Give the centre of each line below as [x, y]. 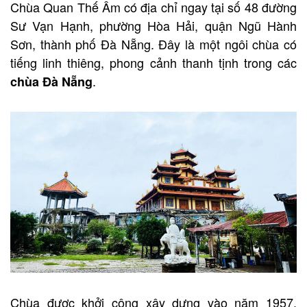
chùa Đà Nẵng [51, 82]
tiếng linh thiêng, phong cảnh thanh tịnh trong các [153, 63]
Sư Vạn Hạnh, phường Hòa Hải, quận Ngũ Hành [153, 26]
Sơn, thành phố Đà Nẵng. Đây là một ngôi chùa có [153, 44]
